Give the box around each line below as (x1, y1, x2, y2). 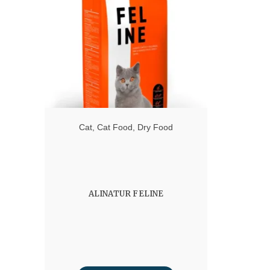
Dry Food (137, 122, 173, 132)
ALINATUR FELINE (88, 188, 164, 199)
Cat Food (97, 122, 133, 132)
